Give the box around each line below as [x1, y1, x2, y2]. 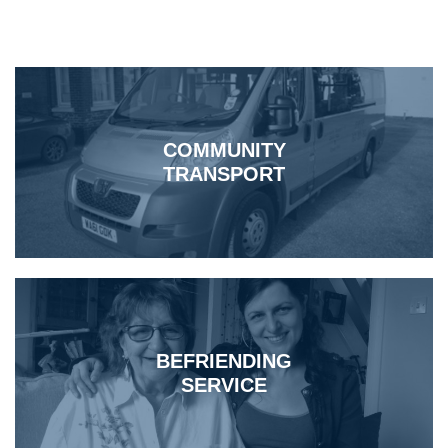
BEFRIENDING [156, 350, 292, 373]
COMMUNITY [162, 139, 286, 162]
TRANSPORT [163, 163, 285, 186]
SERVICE [181, 374, 267, 397]
